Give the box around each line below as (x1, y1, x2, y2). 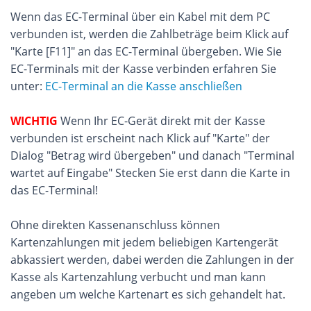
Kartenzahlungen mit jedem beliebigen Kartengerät (10, 235, 278, 250)
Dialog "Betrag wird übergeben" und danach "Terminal (10, 148, 294, 163)
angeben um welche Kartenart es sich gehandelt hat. (10, 287, 285, 302)
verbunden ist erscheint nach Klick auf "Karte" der (10, 131, 270, 146)
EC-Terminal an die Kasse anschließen (45, 78, 242, 94)
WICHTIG (10, 113, 58, 128)
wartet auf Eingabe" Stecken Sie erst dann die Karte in (10, 165, 290, 180)
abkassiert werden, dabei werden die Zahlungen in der (10, 252, 294, 267)
